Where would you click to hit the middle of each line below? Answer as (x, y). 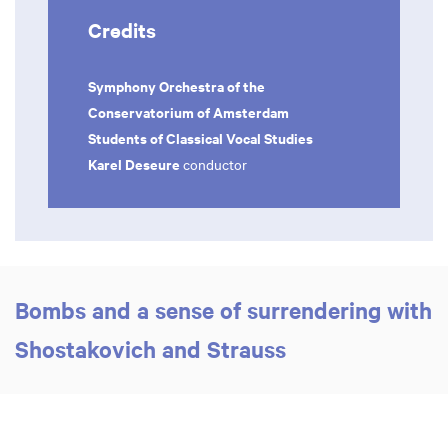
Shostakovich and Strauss (153, 348)
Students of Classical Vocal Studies (202, 137)
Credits (122, 29)
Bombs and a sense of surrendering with (223, 309)
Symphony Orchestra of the (176, 85)
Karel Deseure (135, 163)
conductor (217, 163)
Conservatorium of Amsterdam (190, 111)
